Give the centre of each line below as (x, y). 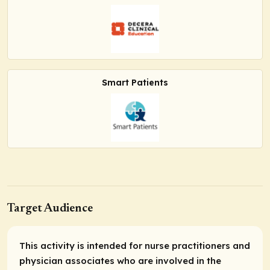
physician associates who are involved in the (120, 261)
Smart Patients (135, 82)
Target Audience (50, 209)
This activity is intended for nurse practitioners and (135, 246)
